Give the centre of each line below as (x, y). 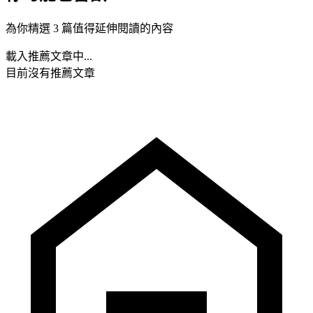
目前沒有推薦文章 (50, 73)
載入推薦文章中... (49, 56)
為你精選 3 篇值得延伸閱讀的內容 (89, 28)
